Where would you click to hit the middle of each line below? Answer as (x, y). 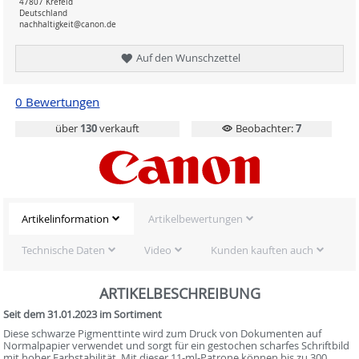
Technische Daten (63, 250)
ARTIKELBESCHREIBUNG (179, 293)
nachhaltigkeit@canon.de (68, 24)
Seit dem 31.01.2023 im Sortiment (83, 314)
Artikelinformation (65, 219)
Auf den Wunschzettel (187, 57)
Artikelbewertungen (195, 219)
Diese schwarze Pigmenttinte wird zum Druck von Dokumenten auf (163, 333)
